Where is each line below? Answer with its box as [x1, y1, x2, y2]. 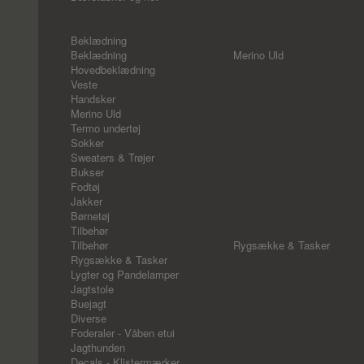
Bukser [71, 164, 104, 180]
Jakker [71, 193, 102, 209]
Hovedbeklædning [71, 62, 155, 77]
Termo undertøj [71, 120, 141, 136]
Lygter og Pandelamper [71, 266, 179, 282]
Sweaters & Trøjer [71, 149, 154, 165]
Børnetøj [71, 208, 110, 223]
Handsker [71, 91, 115, 106]
